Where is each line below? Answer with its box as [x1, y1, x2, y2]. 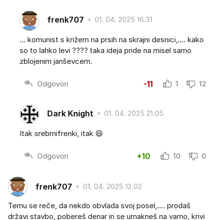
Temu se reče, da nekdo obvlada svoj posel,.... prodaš [8, 201, 191, 211]
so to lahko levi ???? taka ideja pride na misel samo [20, 46, 192, 55]
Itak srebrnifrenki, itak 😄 [20, 129, 103, 138]
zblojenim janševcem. [20, 56, 92, 66]
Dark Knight [47, 108, 93, 118]
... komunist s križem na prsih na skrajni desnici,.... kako [20, 35, 204, 45]
